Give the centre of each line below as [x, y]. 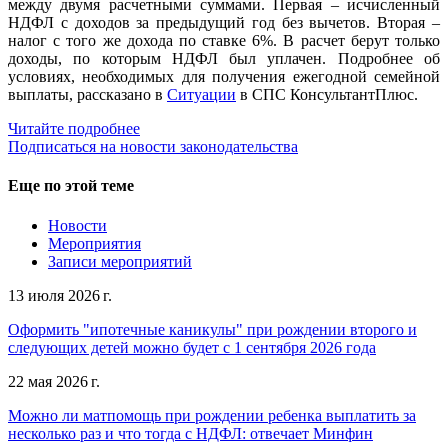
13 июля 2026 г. [60, 295]
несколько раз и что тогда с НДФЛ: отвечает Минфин [190, 433]
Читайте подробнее [74, 129]
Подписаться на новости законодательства [153, 147]
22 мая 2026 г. [54, 381]
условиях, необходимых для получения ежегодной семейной [224, 77]
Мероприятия [94, 243]
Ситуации [201, 95]
